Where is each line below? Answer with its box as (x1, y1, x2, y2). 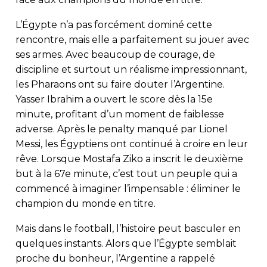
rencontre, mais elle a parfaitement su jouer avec (15, 33, 249, 45)
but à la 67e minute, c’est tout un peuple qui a (15, 167, 237, 179)
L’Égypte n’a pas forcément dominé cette (15, 18, 212, 30)
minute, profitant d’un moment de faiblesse (15, 108, 224, 120)
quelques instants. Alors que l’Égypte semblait (15, 237, 237, 249)
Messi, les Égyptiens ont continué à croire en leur (15, 138, 248, 150)
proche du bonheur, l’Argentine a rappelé (15, 252, 215, 264)
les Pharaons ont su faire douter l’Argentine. (15, 78, 225, 90)
